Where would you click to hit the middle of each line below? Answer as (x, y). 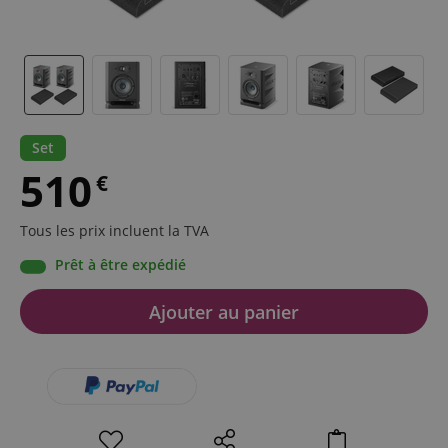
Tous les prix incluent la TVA (114, 231)
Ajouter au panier (224, 311)
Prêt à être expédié (120, 265)
